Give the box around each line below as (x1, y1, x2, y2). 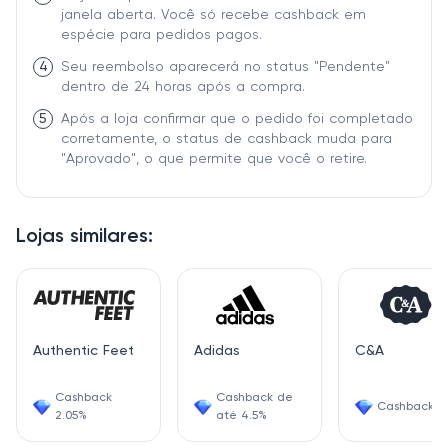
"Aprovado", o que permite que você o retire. (61, 152, 367, 166)
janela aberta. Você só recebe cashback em (61, 8, 366, 22)
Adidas (194, 344, 240, 358)
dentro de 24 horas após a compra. (61, 80, 305, 94)
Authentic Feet (33, 344, 134, 358)
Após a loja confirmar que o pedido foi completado (61, 112, 413, 126)
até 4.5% (216, 410, 267, 422)
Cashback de (216, 392, 293, 404)
